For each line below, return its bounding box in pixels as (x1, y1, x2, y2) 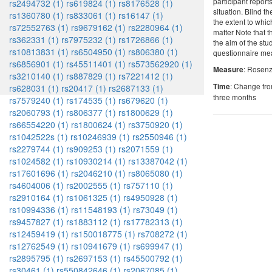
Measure (213, 64, 243, 75)
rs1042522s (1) (9, 131, 68, 143)
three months (213, 92, 256, 103)
